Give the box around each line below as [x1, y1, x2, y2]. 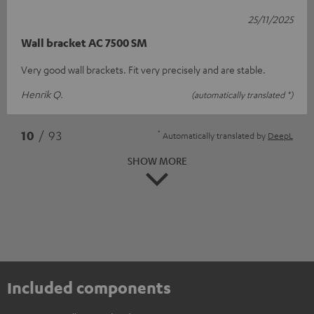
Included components [7, 277, 171, 297]
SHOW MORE [127, 154, 187, 167]
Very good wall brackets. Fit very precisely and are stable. [21, 63, 266, 76]
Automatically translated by [161, 130, 268, 141]
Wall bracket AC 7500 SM [21, 36, 147, 50]
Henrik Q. [21, 88, 63, 100]
